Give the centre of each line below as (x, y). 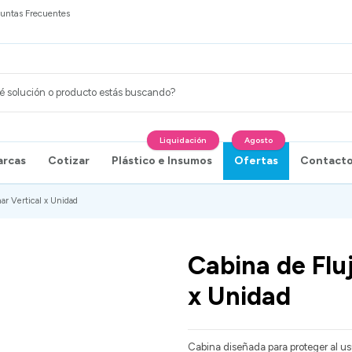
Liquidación (183, 140)
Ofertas (256, 160)
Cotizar (69, 160)
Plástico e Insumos (162, 160)
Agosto (258, 140)
